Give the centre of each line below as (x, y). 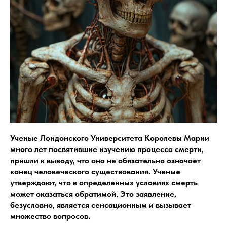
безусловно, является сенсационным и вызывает (101, 205)
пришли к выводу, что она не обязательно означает (105, 160)
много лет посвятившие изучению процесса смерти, (107, 149)
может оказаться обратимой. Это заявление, (93, 194)
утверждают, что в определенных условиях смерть (104, 183)
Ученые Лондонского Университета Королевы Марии (110, 138)
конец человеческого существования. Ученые (95, 172)
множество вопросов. (50, 216)
